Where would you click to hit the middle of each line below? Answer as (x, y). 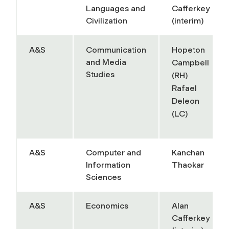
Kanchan (188, 152)
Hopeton (188, 50)
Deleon (186, 101)
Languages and (116, 8)
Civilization (107, 20)
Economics (107, 205)
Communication (116, 50)
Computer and (113, 152)
